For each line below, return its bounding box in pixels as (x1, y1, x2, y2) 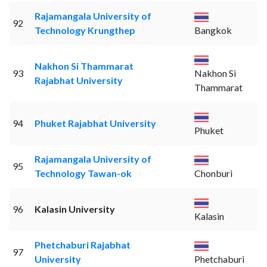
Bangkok (194, 24, 232, 36)
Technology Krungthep (34, 24, 135, 36)
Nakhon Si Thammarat (34, 60, 133, 72)
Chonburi (194, 167, 232, 179)
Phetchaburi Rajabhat (34, 239, 131, 251)
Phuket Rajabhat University (34, 117, 156, 129)
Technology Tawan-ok (34, 167, 132, 179)
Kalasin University (34, 203, 115, 215)
